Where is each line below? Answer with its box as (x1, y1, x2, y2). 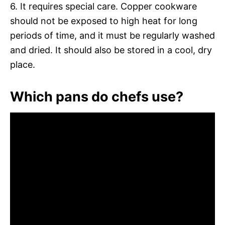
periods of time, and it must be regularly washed (10, 30, 215, 41)
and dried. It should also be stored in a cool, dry (10, 44, 212, 55)
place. (10, 59, 35, 70)
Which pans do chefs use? (10, 88, 183, 105)
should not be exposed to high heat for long (10, 15, 197, 26)
